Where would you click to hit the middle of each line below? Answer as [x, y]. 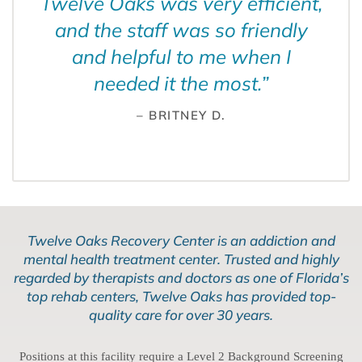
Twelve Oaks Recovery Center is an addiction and [181, 241]
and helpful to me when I [181, 57]
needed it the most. [177, 84]
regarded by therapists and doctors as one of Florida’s [181, 278]
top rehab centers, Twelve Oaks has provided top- [181, 297]
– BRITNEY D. [181, 116]
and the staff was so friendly [181, 30]
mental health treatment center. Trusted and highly [181, 259]
